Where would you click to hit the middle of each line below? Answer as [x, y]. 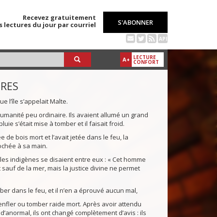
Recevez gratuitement [59, 17]
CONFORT [146, 62]
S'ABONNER [135, 22]
